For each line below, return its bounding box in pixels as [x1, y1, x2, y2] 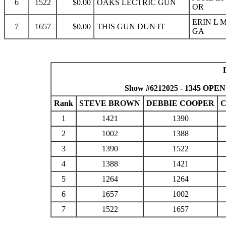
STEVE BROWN [79, 99, 140, 107]
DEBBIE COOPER [146, 99, 214, 107]
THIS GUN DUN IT [97, 22, 165, 31]
